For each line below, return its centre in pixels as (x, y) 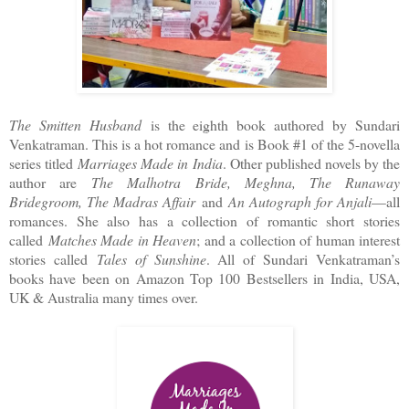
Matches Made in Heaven (122, 239)
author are (51, 182)
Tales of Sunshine (151, 258)
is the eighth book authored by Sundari (271, 124)
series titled (44, 163)
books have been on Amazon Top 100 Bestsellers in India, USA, (204, 278)
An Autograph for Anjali (299, 201)
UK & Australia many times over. (104, 297)
